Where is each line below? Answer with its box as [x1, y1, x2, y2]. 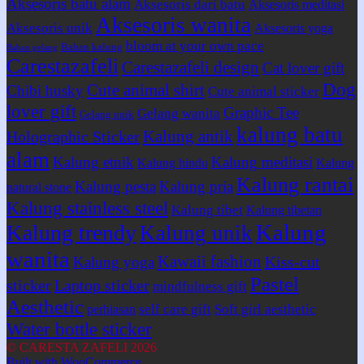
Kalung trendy [6, 219, 136, 245]
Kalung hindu [137, 155, 208, 170]
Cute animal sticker [208, 83, 319, 99]
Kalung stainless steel [6, 197, 168, 219]
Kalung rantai [236, 172, 353, 197]
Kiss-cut [265, 252, 320, 271]
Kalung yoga [73, 253, 154, 271]
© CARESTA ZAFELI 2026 [6, 340, 157, 354]
